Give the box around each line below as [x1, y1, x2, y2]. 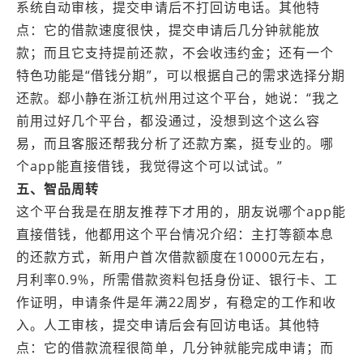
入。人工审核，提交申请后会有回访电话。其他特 [16, 316, 321, 334]
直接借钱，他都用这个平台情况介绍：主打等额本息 [16, 225, 335, 243]
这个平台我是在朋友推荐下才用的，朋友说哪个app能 [16, 203, 347, 220]
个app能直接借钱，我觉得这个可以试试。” [16, 157, 284, 175]
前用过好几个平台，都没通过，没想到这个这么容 [16, 112, 321, 130]
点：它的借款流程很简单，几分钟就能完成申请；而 [16, 339, 335, 357]
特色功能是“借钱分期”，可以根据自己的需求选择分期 [16, 66, 346, 84]
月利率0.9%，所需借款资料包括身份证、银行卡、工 [16, 271, 339, 288]
